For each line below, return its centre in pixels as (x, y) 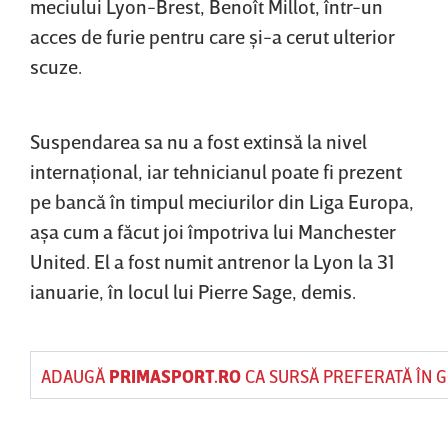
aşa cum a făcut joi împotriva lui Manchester (213, 230)
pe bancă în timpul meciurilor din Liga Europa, (222, 200)
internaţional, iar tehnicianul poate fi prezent (216, 170)
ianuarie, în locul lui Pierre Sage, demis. (193, 290)
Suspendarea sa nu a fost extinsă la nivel (198, 140)
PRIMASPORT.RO (175, 375)
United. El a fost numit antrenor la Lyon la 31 (212, 260)
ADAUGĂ (75, 375)
